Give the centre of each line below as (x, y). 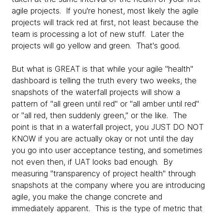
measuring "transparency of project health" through (104, 173)
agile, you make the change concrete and (87, 197)
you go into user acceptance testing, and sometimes (107, 150)
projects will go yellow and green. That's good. (96, 46)
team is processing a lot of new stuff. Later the (98, 34)
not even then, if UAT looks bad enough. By (92, 162)
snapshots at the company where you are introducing (108, 185)
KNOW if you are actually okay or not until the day (103, 139)
